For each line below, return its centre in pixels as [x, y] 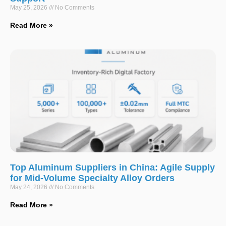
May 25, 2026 [30, 7]
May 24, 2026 [30, 187]
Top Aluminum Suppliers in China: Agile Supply [112, 167]
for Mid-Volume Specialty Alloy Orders [92, 178]
